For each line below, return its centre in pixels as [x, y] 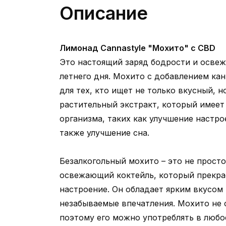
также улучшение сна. [104, 133]
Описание [104, 13]
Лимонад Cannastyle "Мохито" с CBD [137, 48]
